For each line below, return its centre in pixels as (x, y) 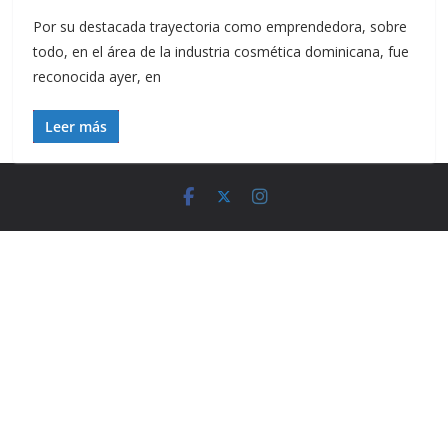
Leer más (76, 126)
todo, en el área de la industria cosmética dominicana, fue (221, 51)
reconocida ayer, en (97, 76)
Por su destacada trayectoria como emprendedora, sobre (220, 26)
